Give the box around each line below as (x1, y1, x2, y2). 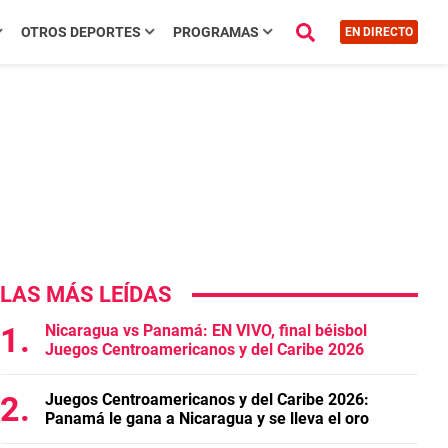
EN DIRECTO (344, 25, 413, 39)
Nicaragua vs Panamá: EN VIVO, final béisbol (45, 321, 367, 340)
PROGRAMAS (172, 24, 259, 40)
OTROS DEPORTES (20, 24, 141, 40)
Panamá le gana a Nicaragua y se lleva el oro (45, 409, 369, 428)
